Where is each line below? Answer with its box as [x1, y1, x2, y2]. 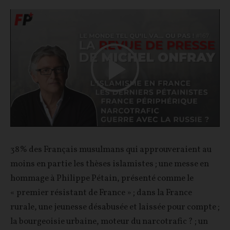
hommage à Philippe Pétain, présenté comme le [10, 172, 194, 185]
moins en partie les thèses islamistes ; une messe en [10, 158, 209, 170]
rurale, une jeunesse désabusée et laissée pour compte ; [10, 201, 220, 214]
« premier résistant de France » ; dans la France [10, 187, 192, 199]
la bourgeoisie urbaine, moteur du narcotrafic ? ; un [10, 216, 208, 228]
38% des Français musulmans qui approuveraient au [10, 144, 212, 156]
